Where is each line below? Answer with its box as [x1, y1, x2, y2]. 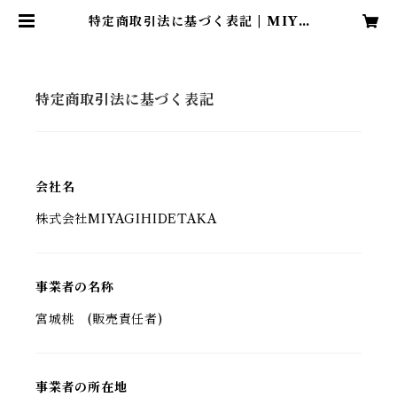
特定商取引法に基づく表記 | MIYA [88, 13, 309, 29]
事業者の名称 [35, 279, 114, 295]
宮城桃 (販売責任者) [35, 311, 163, 327]
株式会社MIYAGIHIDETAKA [35, 211, 217, 227]
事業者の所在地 [35, 379, 128, 395]
